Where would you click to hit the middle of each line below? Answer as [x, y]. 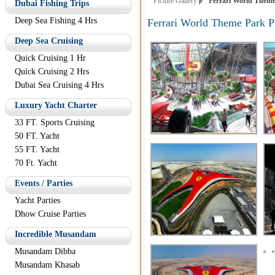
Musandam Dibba [45, 251]
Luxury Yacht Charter [56, 105]
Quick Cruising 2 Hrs [52, 72]
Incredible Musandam [56, 234]
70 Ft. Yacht [36, 163]
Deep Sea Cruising [49, 41]
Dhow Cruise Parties [50, 214]
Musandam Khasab [47, 265]
